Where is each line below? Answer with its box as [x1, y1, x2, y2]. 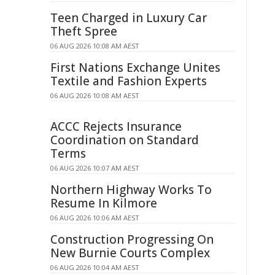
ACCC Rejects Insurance [50, 118, 182, 134]
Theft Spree [50, 23, 117, 39]
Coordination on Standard [50, 132, 199, 148]
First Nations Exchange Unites [50, 60, 220, 76]
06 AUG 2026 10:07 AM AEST [50, 163, 139, 172]
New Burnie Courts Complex [50, 245, 210, 261]
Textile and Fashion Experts [50, 73, 207, 89]
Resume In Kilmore [50, 195, 157, 211]
